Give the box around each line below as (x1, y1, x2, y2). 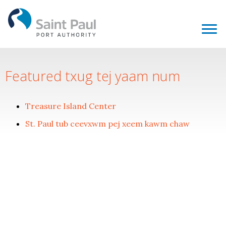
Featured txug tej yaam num (5, 67, 180, 85)
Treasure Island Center (25, 101, 116, 111)
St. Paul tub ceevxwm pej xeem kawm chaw (25, 118, 190, 129)
